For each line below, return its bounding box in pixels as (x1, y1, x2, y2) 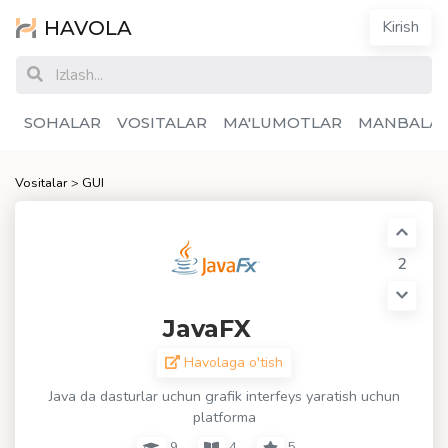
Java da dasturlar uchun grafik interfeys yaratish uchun (48, 386, 400, 406)
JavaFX (162, 314, 258, 343)
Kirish (382, 16, 419, 38)
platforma (192, 407, 256, 427)
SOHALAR (24, 113, 101, 132)
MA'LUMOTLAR (223, 113, 342, 132)
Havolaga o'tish (180, 353, 284, 372)
